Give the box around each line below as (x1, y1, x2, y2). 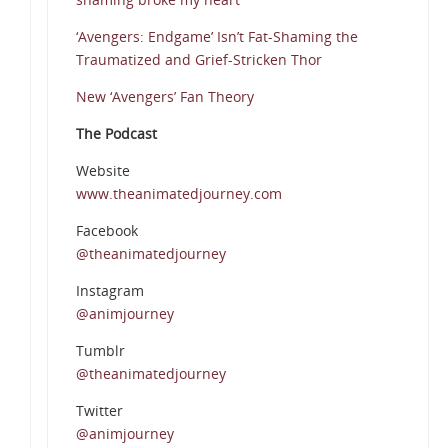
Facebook (75, 221, 138, 241)
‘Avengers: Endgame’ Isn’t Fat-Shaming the (75, 27, 358, 47)
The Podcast (75, 124, 157, 144)
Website (75, 161, 130, 181)
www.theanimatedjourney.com (75, 184, 282, 204)
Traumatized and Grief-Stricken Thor (75, 50, 322, 70)
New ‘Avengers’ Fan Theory (75, 87, 254, 107)
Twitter (75, 401, 123, 421)
